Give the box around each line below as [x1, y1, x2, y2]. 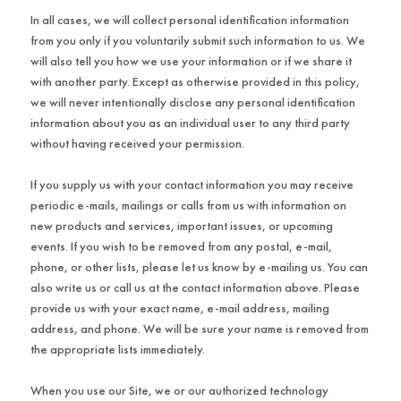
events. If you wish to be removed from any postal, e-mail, [30, 237, 332, 254]
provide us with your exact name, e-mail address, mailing [30, 299, 329, 316]
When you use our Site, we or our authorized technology [30, 381, 328, 398]
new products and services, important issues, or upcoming [30, 217, 333, 234]
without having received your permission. [30, 134, 244, 151]
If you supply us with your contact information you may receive [30, 175, 354, 192]
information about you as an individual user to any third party [30, 114, 350, 131]
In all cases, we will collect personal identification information [30, 11, 349, 28]
